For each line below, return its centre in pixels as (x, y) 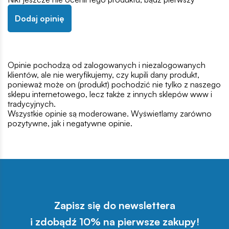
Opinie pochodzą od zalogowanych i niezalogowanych (107, 65)
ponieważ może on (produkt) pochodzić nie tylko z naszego (114, 85)
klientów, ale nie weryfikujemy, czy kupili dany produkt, (104, 75)
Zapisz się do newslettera (114, 205)
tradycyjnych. (32, 104)
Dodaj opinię (40, 19)
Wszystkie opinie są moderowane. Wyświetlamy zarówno (110, 114)
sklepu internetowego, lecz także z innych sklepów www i (110, 94)
